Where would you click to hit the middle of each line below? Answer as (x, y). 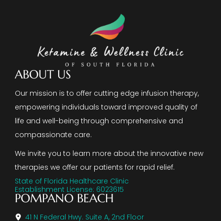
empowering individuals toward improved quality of (106, 107)
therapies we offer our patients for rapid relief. (95, 167)
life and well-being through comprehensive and (99, 121)
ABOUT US (43, 74)
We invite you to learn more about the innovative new (109, 153)
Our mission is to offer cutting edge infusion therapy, (107, 93)
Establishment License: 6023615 (69, 189)
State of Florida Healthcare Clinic (72, 181)
